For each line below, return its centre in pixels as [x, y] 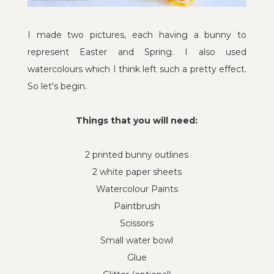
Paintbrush [137, 206]
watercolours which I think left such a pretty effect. [137, 69]
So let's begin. [57, 87]
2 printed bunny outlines [137, 155]
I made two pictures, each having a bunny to [137, 35]
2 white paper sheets [137, 172]
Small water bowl [137, 241]
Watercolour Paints [137, 189]
